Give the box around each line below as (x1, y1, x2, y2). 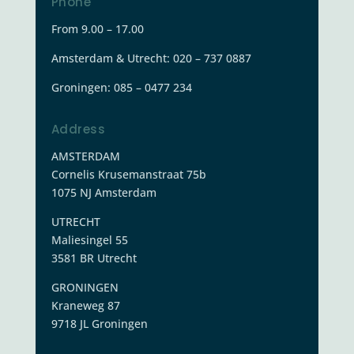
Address (51, 121, 106, 138)
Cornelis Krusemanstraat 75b (51, 167, 206, 183)
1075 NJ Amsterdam (51, 185, 156, 201)
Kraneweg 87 (51, 298, 120, 314)
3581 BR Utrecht (51, 250, 137, 266)
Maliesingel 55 (51, 232, 128, 248)
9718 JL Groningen (51, 316, 148, 332)
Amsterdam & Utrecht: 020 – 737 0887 (51, 51, 251, 66)
